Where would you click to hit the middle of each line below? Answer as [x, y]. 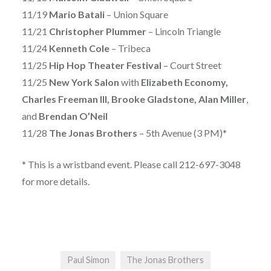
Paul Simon [88, 260]
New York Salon [84, 82]
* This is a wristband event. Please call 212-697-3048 [131, 165]
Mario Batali [77, 15]
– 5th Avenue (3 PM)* [182, 133]
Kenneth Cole [79, 48]
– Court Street [191, 65]
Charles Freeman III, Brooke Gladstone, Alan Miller [134, 99]
